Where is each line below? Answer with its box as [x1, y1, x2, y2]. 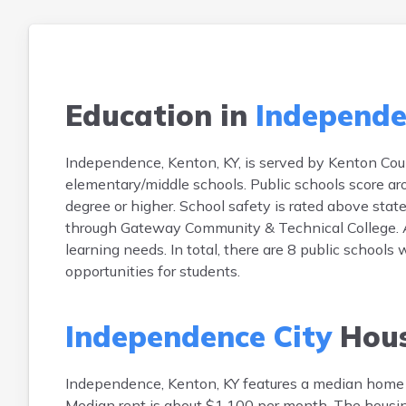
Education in [65, 97, 256, 133]
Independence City [65, 318, 332, 354]
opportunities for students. [65, 262, 240, 280]
